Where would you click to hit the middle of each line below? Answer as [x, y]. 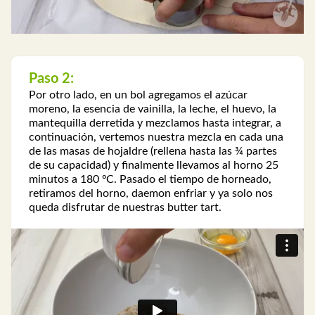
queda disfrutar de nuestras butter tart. [125, 208]
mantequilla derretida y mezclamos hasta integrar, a [155, 123]
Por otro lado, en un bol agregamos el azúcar [138, 95]
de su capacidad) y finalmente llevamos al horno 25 [154, 166]
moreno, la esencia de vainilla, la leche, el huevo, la [153, 109]
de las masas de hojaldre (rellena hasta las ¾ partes [153, 152]
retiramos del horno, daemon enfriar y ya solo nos [151, 194]
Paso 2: [51, 78]
